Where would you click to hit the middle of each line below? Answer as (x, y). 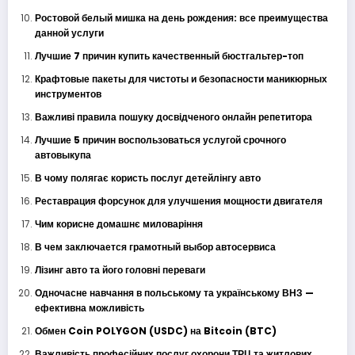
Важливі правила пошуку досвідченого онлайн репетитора (173, 116)
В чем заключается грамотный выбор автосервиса (155, 246)
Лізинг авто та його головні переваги (120, 269)
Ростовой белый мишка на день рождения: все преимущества (181, 17)
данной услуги (69, 32)
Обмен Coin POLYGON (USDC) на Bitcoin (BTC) (155, 330)
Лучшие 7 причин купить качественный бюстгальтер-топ (169, 55)
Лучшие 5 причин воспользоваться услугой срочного (160, 139)
